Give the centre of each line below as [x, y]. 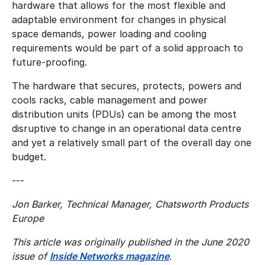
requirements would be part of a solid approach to [127, 48]
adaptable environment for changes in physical [119, 19]
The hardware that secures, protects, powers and [127, 85]
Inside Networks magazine [109, 256]
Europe [28, 218]
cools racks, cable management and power [110, 100]
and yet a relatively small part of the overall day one [132, 142]
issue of [31, 256]
